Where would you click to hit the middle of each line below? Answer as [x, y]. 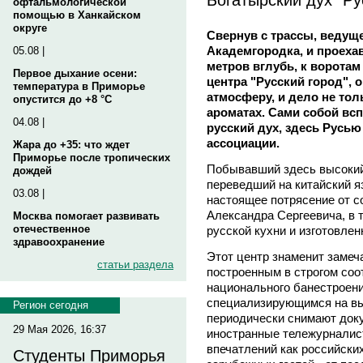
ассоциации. [243, 143]
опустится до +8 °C [62, 99]
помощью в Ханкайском [77, 15]
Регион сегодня [51, 305]
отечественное [51, 229]
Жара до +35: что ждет [71, 145]
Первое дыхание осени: [75, 73]
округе [30, 28]
